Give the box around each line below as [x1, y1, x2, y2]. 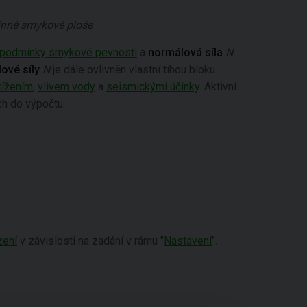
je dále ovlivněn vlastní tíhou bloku [50, 63, 215, 76]
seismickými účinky [106, 80, 199, 93]
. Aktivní [199, 80, 236, 93]
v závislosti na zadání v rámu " [17, 234, 164, 247]
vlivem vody [38, 80, 95, 93]
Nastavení [164, 234, 212, 247]
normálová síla [148, 46, 225, 59]
